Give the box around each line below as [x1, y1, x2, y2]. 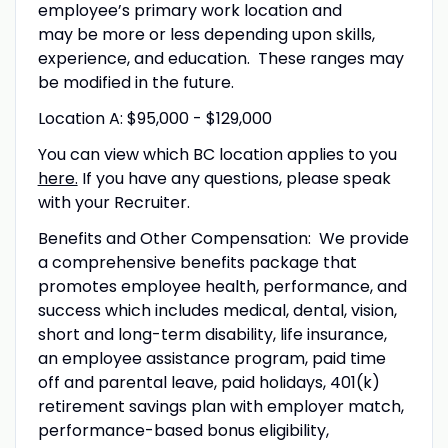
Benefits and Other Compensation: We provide [37, 226, 409, 250]
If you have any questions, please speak [77, 166, 391, 190]
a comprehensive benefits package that [37, 250, 357, 274]
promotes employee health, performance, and [37, 274, 407, 298]
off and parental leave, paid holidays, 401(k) [37, 370, 380, 394]
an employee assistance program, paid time [37, 346, 386, 370]
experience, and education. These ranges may [37, 46, 404, 70]
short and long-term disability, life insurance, [37, 322, 387, 346]
